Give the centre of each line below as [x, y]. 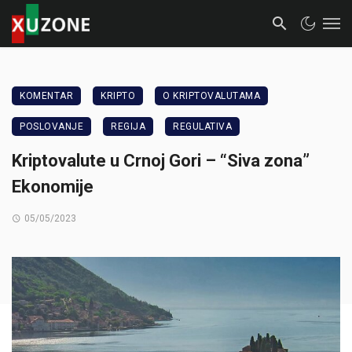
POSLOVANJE [51, 126]
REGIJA [128, 126]
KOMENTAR [46, 96]
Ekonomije [53, 187]
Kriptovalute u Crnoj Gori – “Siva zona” [161, 161]
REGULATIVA [202, 126]
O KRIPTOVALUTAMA [211, 96]
